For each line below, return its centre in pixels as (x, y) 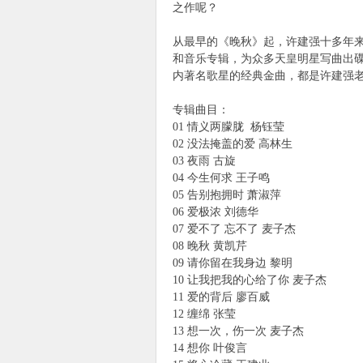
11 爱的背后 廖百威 (226, 297)
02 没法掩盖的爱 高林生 (237, 144)
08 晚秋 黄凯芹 (213, 246)
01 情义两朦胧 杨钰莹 (228, 127)
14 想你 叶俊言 (213, 348)
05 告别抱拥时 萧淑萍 (230, 195)
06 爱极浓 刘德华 (219, 212)
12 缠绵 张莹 (209, 314)
